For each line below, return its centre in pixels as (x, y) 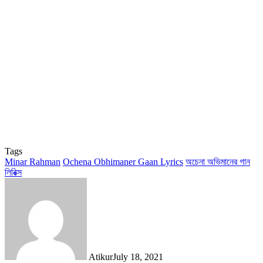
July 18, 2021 (138, 257)
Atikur (101, 257)
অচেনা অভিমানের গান (218, 161)
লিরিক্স (13, 172)
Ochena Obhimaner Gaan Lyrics (123, 161)
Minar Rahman (33, 161)
